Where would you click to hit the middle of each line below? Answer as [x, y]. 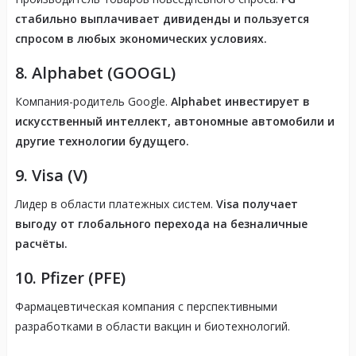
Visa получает [257, 204]
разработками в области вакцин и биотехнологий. [152, 327]
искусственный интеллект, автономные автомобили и [174, 122]
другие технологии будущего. [102, 141]
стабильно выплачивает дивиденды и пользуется [162, 19]
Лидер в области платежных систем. [115, 204]
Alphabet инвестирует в [240, 102]
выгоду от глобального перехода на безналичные [161, 224]
